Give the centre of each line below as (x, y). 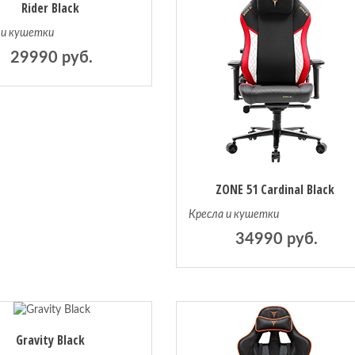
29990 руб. (52, 58)
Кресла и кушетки (234, 215)
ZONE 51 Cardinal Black (275, 189)
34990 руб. (277, 239)
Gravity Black (50, 340)
